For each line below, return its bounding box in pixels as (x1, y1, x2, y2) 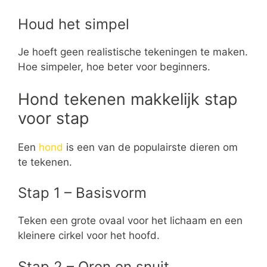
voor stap (18, 108, 89, 128)
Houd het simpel (18, 15, 129, 33)
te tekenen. (18, 156, 72, 168)
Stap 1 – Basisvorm (18, 184, 147, 202)
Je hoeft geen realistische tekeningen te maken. (18, 46, 248, 58)
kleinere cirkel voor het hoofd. (18, 229, 160, 242)
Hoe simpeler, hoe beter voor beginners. (18, 61, 210, 73)
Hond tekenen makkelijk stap (18, 89, 237, 109)
